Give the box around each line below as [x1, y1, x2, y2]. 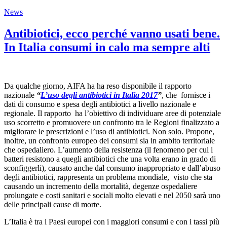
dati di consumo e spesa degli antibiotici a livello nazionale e [4, 99, 196, 108]
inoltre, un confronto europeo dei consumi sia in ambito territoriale [4, 136, 215, 145]
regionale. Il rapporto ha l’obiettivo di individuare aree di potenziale [4, 108, 221, 118]
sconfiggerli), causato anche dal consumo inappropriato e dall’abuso [4, 163, 220, 172]
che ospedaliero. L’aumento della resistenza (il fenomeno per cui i [4, 145, 213, 154]
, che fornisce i [162, 90, 210, 99]
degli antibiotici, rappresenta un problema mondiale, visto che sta [4, 172, 212, 181]
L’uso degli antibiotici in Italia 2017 [41, 90, 158, 99]
